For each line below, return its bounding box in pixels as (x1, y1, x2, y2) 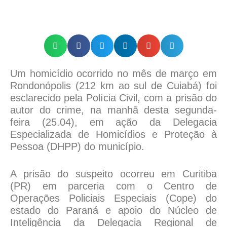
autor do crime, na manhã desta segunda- (10, 104, 217, 116)
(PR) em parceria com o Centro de (10, 180, 217, 192)
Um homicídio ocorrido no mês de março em (10, 68, 217, 80)
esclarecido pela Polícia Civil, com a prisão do (10, 92, 217, 104)
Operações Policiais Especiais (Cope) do (10, 193, 217, 204)
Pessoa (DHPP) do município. (10, 141, 144, 153)
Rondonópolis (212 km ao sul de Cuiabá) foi (10, 80, 217, 92)
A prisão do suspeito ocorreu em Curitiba (10, 168, 217, 180)
